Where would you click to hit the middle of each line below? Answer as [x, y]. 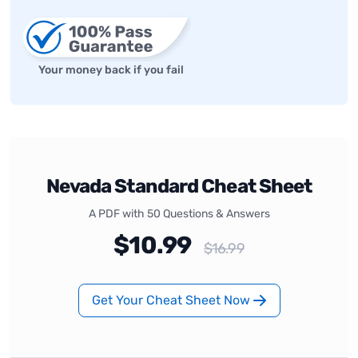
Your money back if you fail [111, 70]
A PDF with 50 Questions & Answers [179, 213]
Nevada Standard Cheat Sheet [179, 186]
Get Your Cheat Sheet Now [172, 300]
